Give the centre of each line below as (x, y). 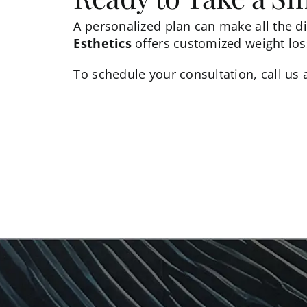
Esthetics (102, 43)
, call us (277, 74)
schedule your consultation (173, 74)
